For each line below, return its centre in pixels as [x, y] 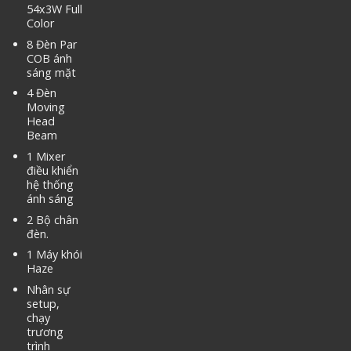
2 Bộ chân [52, 219]
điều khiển [52, 171]
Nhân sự [48, 289]
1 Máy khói [54, 255]
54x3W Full [54, 9]
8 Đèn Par [51, 44]
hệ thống [50, 185]
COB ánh [49, 58]
